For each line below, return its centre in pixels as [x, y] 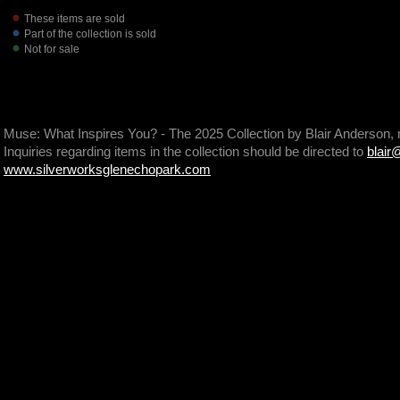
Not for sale [52, 49]
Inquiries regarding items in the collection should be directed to [185, 151]
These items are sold [75, 19]
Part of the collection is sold [90, 34]
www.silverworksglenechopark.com [107, 169]
